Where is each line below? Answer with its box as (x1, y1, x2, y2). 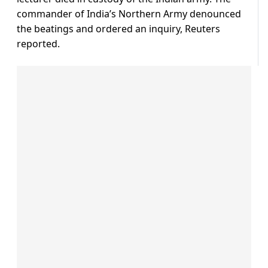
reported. (17, 37, 60, 51)
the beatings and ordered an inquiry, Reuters (17, 22, 220, 36)
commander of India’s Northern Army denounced (17, 7, 241, 21)
